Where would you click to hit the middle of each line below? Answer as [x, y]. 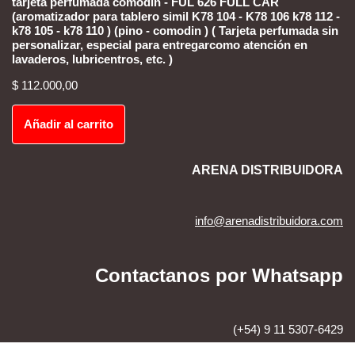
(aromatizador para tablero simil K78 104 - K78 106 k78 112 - [176, 17]
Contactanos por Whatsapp [219, 276]
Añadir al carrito [69, 124]
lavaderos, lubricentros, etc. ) [92, 59]
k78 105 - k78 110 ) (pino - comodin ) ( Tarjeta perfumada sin [175, 31]
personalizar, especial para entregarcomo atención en [160, 45]
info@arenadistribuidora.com [269, 221]
